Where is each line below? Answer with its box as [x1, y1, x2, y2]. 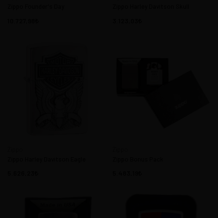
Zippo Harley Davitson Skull [112, 2, 189, 10]
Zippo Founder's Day [7, 2, 64, 10]
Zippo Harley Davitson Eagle [7, 155, 86, 163]
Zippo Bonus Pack [112, 155, 163, 163]
